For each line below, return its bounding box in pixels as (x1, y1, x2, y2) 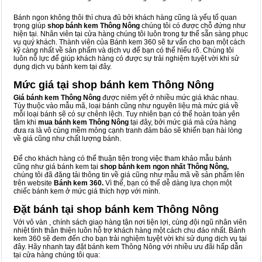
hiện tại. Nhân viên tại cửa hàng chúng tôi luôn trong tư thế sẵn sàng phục (13, 30, 248, 39)
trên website (13, 179, 54, 188)
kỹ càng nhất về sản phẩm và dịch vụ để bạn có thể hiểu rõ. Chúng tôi (13, 46, 234, 55)
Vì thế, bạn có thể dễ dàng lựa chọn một (105, 179, 232, 188)
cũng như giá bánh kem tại (13, 163, 100, 171)
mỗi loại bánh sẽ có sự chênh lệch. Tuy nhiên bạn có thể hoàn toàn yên (13, 110, 240, 119)
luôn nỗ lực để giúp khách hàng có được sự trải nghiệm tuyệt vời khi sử (13, 54, 239, 63)
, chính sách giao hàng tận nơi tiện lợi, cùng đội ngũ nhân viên (49, 218, 247, 227)
